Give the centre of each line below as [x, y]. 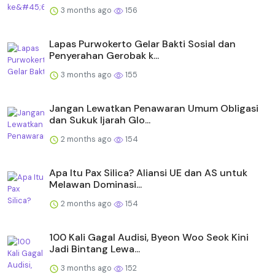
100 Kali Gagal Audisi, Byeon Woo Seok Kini [149, 238]
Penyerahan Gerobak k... [104, 56]
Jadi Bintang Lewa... [95, 249]
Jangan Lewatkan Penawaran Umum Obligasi [154, 109]
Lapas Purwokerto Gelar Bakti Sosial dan [142, 44]
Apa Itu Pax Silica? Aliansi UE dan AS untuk [148, 173]
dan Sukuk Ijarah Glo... [100, 120]
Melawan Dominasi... [95, 185]
